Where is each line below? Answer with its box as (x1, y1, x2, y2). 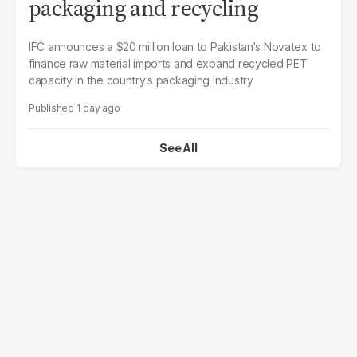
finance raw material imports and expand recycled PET (29, 56, 308, 70)
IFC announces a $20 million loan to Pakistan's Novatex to (29, 39, 322, 53)
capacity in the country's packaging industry (29, 73, 253, 87)
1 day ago (76, 101, 120, 114)
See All (159, 140, 198, 155)
